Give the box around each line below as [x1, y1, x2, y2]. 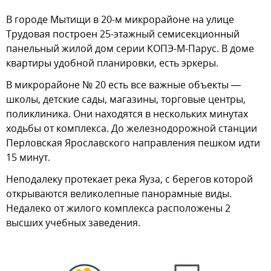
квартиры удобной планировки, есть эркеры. [6, 56, 218, 70]
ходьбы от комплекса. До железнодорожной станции [6, 121, 257, 135]
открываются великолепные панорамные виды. [6, 186, 232, 200]
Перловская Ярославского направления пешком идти [6, 135, 260, 149]
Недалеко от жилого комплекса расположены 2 [6, 201, 230, 215]
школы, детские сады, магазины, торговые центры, [6, 92, 246, 106]
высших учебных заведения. [6, 215, 140, 229]
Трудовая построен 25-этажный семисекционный [6, 27, 240, 41]
